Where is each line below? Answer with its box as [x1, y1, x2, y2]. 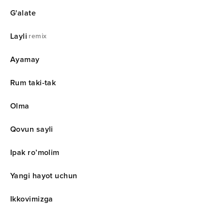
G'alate [10, 8, 36, 18]
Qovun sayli [10, 124, 53, 134]
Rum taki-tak [10, 77, 56, 88]
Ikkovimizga [10, 194, 53, 204]
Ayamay [10, 54, 40, 64]
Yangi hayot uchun [10, 170, 77, 181]
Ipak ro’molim [10, 147, 60, 157]
